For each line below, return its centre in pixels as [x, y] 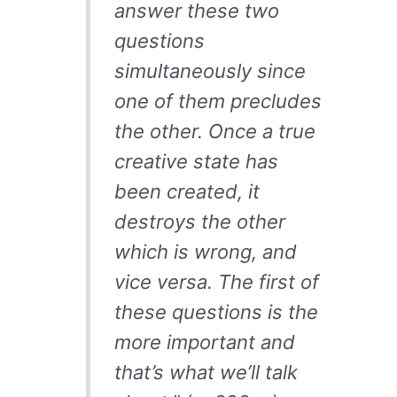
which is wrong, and [205, 252]
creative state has [196, 162]
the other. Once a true [214, 132]
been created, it [187, 192]
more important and [204, 343]
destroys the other [199, 222]
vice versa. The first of [216, 282]
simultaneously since [210, 71]
